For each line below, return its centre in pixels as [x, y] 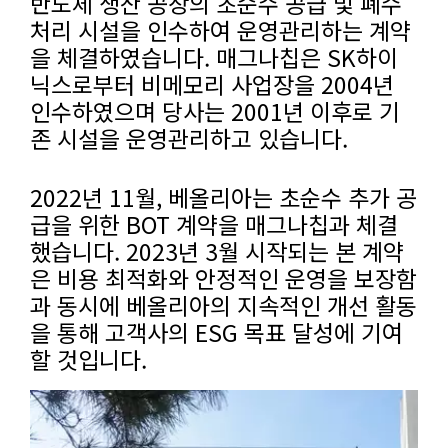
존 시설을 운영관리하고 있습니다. [192, 138]
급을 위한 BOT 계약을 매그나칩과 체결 [214, 224]
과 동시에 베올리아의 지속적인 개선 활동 [223, 305]
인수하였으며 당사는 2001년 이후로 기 [215, 111]
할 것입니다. [88, 359]
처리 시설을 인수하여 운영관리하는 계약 [220, 30]
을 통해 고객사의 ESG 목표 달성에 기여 [216, 332]
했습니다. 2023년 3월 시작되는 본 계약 [217, 251]
